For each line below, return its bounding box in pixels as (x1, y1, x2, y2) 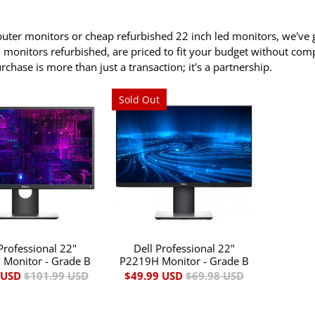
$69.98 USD (185, 268, 244, 283)
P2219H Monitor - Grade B (119, 253, 249, 268)
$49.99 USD (124, 268, 183, 283)
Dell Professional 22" (133, 240, 235, 255)
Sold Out (119, 92, 160, 106)
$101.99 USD (24, 268, 89, 283)
